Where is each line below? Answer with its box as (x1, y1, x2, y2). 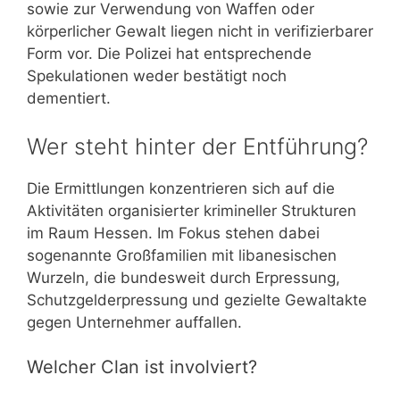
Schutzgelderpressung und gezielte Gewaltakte (27, 290, 367, 309)
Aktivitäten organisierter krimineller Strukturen (27, 201, 356, 220)
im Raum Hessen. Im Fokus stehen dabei (27, 223, 320, 242)
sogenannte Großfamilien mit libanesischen (27, 246, 337, 264)
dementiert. (27, 89, 111, 107)
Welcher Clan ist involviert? (27, 356, 257, 378)
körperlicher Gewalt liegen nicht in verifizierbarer (27, 22, 373, 40)
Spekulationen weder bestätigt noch (27, 67, 287, 85)
